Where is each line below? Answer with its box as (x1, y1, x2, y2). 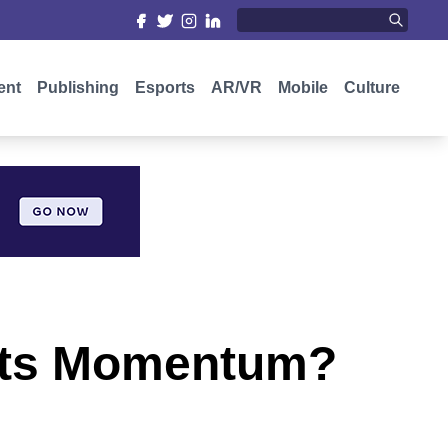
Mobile (278, 79, 328, 96)
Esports (135, 79, 195, 96)
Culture (344, 79, 400, 96)
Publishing (37, 79, 119, 96)
